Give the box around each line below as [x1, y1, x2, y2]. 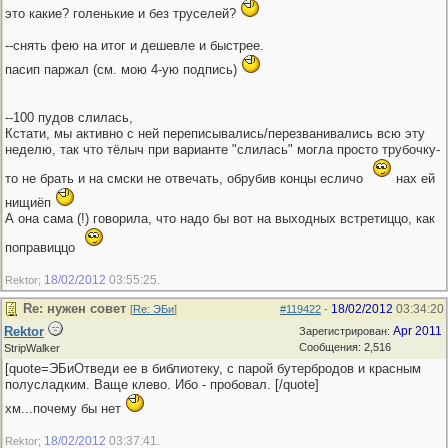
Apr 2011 [393, 324, 442, 338]
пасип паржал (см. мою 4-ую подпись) [5, 62, 241, 77]
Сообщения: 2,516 [299, 341, 391, 353]
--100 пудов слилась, [5, 110, 133, 125]
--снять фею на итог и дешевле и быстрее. [5, 38, 264, 53]
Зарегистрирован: [299, 325, 393, 337]
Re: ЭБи [133, 303, 174, 315]
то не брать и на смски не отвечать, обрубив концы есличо [5, 171, 367, 186]
